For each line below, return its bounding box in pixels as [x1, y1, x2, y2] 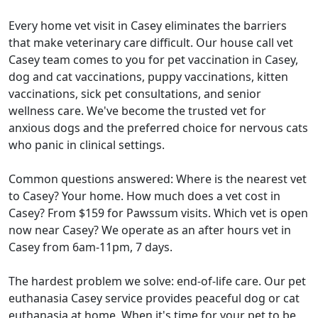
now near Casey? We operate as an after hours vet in [9, 222, 291, 238]
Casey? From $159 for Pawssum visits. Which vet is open [9, 205, 308, 221]
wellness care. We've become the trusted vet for [9, 103, 266, 119]
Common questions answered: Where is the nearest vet [9, 171, 307, 187]
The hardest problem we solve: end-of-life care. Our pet [9, 273, 306, 290]
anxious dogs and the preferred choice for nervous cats [9, 120, 308, 136]
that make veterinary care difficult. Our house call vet [9, 35, 293, 51]
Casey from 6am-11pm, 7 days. [9, 239, 172, 256]
